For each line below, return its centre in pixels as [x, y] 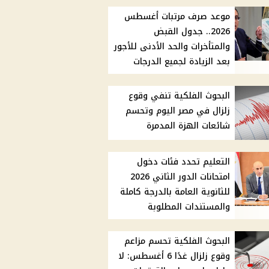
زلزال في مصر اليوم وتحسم [178, 111]
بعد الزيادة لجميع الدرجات [182, 62]
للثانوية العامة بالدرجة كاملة [175, 192]
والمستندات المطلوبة [189, 207]
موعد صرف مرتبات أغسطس [177, 17]
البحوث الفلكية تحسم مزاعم [177, 241]
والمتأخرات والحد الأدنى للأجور [172, 47]
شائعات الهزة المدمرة [189, 126]
